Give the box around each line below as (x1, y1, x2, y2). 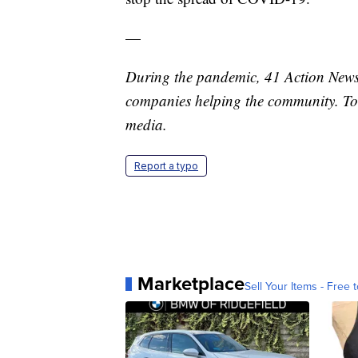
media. (125, 114, 167, 135)
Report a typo (134, 160, 198, 173)
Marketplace (137, 269, 245, 298)
